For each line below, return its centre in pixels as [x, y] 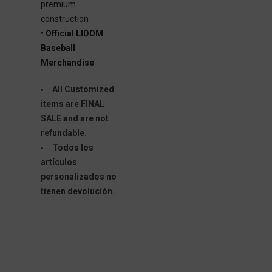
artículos [59, 162]
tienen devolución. [77, 191]
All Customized [83, 89]
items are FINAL [72, 104]
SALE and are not [74, 118]
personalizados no [78, 177]
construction [64, 19]
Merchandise [67, 63]
